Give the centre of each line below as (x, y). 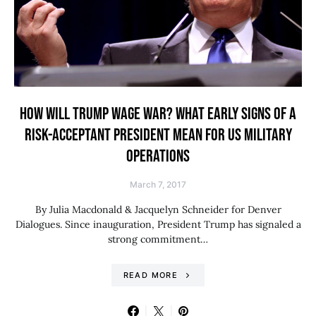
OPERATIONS (158, 156)
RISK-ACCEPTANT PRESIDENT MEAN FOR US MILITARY (158, 135)
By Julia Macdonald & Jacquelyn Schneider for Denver (158, 209)
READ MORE (150, 275)
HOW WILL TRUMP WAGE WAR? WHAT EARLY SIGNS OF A (158, 114)
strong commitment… (158, 239)
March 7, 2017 (158, 184)
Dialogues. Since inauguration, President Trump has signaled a (158, 224)
